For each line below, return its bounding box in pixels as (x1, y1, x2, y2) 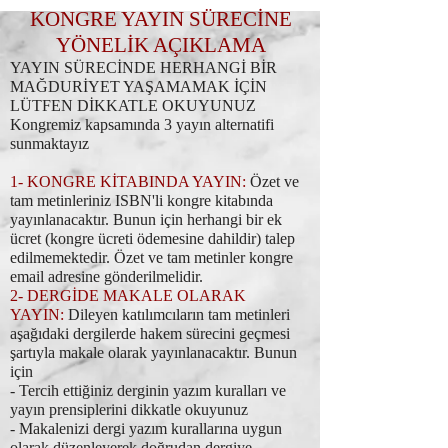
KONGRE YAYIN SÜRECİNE (30, 7, 292, 31)
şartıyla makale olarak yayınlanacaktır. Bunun (10, 344, 297, 361)
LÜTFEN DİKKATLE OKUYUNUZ (10, 97, 256, 114)
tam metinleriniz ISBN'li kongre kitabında (10, 192, 273, 209)
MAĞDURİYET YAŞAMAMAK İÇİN (10, 78, 267, 95)
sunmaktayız (10, 135, 89, 152)
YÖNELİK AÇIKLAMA (56, 33, 266, 57)
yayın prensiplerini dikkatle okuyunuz (10, 401, 248, 418)
